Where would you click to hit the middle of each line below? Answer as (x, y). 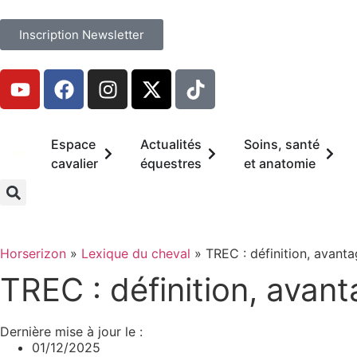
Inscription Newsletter (82, 35)
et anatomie (280, 163)
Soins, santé (282, 144)
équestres (171, 163)
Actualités (171, 144)
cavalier (75, 163)
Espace (73, 144)
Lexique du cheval (136, 253)
